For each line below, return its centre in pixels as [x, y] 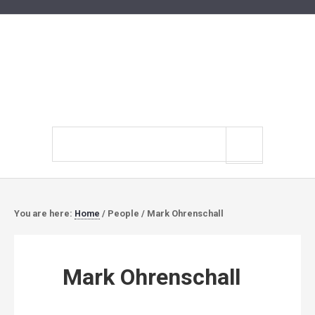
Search [68, 135]
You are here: [44, 213]
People [123, 213]
